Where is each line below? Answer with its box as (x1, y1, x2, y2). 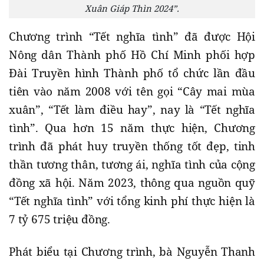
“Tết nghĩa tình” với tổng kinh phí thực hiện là (9, 193, 255, 209)
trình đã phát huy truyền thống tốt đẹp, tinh (9, 138, 255, 154)
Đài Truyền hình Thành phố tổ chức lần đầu (9, 65, 255, 81)
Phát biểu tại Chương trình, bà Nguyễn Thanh (9, 244, 255, 260)
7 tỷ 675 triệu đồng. (9, 212, 113, 227)
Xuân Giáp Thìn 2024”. (85, 2, 179, 15)
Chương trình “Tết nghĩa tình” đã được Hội (9, 29, 255, 45)
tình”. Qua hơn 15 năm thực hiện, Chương (9, 120, 255, 136)
